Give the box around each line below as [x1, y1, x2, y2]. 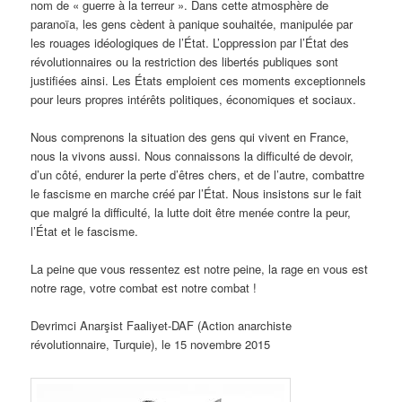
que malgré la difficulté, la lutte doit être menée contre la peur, [31, 203, 352, 221]
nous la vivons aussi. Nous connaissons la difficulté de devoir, [31, 146, 354, 164]
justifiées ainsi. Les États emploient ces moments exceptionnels [31, 71, 367, 89]
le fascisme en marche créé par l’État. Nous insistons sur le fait [31, 184, 363, 202]
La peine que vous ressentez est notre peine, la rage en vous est [31, 260, 369, 278]
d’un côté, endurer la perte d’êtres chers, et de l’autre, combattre [31, 165, 365, 183]
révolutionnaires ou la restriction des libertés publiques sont [31, 52, 339, 70]
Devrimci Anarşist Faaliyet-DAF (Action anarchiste [31, 317, 293, 335]
